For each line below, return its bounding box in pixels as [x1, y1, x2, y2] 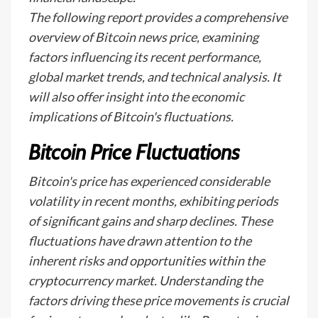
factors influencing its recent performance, [28, 49, 261, 65]
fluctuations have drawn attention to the [28, 233, 251, 248]
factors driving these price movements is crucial [28, 292, 289, 308]
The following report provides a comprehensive [28, 9, 287, 25]
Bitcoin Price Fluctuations [28, 139, 240, 165]
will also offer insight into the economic [28, 89, 244, 104]
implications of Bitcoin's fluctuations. [28, 109, 234, 124]
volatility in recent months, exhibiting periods [28, 193, 278, 209]
